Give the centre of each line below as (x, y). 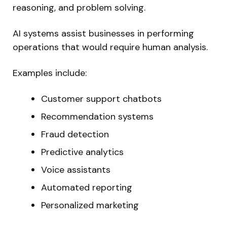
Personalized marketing (90, 205)
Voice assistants (76, 169)
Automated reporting (87, 187)
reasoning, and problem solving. (79, 7)
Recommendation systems (97, 116)
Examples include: (50, 73)
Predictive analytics (82, 152)
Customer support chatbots (101, 99)
